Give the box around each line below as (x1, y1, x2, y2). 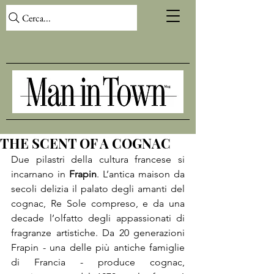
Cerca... (22, 11, 51, 24)
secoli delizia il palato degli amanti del (11, 183, 185, 194)
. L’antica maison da (97, 168, 185, 180)
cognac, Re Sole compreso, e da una (11, 198, 185, 209)
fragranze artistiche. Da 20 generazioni (11, 227, 185, 239)
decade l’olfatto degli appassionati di (11, 212, 185, 224)
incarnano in (11, 168, 69, 180)
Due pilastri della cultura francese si (11, 154, 185, 165)
